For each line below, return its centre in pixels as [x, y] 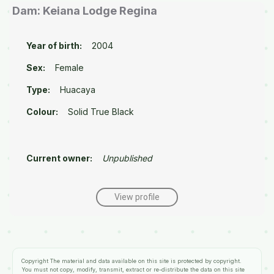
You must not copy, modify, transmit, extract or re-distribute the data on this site [133, 269]
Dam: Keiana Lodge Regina [85, 11]
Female [69, 68]
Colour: [42, 112]
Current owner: [59, 158]
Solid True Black [101, 112]
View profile [137, 197]
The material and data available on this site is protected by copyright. [145, 261]
